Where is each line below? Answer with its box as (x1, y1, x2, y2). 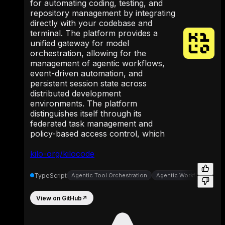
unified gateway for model (30, 38, 129, 49)
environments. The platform (30, 98, 137, 109)
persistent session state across (30, 78, 147, 89)
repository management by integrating (30, 8, 175, 19)
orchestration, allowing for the (30, 48, 146, 59)
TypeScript (34, 171, 67, 179)
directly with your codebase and (30, 18, 152, 29)
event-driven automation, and (30, 68, 143, 79)
